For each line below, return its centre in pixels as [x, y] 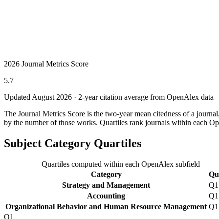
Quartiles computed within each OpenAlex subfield [121, 164]
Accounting [106, 196]
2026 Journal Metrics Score [46, 64]
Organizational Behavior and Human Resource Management [106, 206]
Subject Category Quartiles [73, 143]
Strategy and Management [106, 185]
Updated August [30, 97]
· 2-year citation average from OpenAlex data [143, 97]
